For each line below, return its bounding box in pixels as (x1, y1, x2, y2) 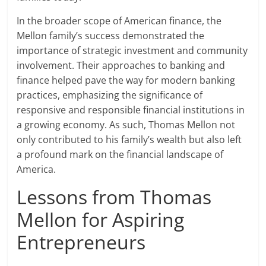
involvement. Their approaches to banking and (17, 59, 226, 72)
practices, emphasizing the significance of (17, 88, 203, 102)
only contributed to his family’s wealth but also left (17, 133, 242, 147)
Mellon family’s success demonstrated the (17, 29, 205, 43)
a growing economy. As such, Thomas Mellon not (17, 118, 236, 132)
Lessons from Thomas (17, 184, 212, 210)
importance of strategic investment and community (17, 44, 248, 58)
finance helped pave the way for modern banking (17, 74, 236, 87)
